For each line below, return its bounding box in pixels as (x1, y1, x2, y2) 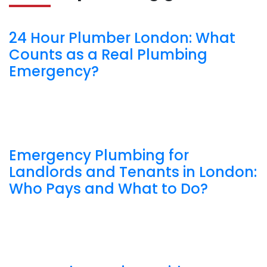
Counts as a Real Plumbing (9, 45, 207, 65)
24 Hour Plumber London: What (9, 28, 235, 48)
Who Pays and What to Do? (9, 178, 208, 198)
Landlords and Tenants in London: (9, 162, 257, 182)
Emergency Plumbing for (9, 145, 189, 165)
